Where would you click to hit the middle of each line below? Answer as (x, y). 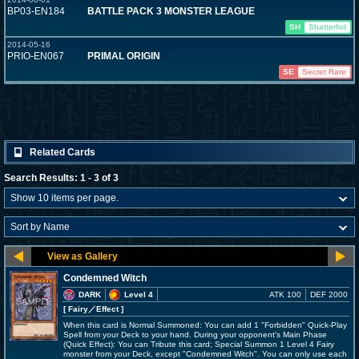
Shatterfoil (327, 27)
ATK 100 (285, 294)
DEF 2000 (329, 294)
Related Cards (63, 152)
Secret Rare (324, 72)
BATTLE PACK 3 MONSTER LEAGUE (171, 11)
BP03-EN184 (36, 11)
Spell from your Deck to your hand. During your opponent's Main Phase (195, 335)
